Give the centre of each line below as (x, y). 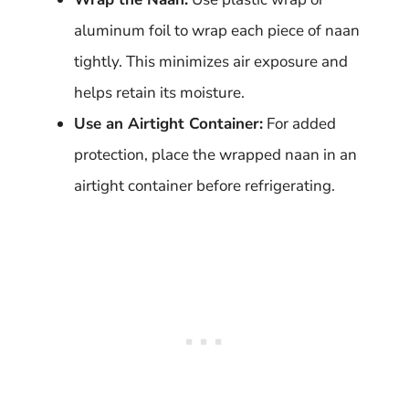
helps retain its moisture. (159, 92)
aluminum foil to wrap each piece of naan (217, 30)
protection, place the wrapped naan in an (215, 154)
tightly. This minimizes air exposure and (211, 61)
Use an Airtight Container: (168, 123)
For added (299, 123)
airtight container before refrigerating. (204, 185)
